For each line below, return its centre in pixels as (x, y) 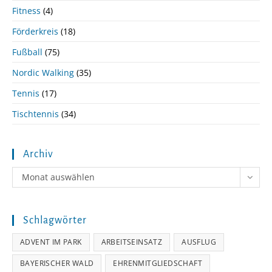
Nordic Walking (43, 73)
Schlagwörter (55, 221)
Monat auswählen (58, 177)
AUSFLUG (199, 242)
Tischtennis (36, 114)
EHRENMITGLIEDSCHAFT (158, 263)
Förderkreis (35, 32)
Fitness (26, 11)
